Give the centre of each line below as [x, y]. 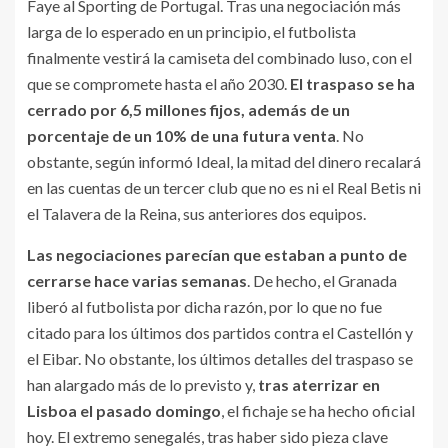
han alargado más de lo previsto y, [142, 384]
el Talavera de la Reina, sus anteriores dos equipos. [198, 213]
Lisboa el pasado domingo [124, 410]
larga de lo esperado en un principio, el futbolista [191, 31]
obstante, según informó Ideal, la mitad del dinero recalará [224, 161]
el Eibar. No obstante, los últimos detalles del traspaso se [220, 358]
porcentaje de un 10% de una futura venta [181, 135]
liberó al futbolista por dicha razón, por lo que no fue [204, 306]
